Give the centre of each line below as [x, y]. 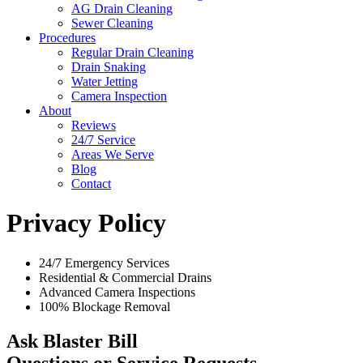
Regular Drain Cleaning [132, 52]
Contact [91, 184]
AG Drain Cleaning [122, 9]
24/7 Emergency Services [104, 263]
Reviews [94, 125]
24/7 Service [103, 140]
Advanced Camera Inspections [117, 292]
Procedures [67, 38]
